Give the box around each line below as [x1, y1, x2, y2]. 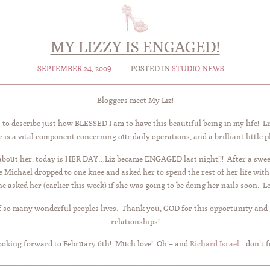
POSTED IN [130, 64, 172, 73]
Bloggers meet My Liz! [96, 96, 174, 105]
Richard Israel [189, 239, 239, 249]
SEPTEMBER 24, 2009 [37, 64, 114, 73]
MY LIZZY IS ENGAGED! [50, 38, 220, 56]
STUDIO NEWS [171, 64, 224, 73]
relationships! [110, 216, 160, 226]
